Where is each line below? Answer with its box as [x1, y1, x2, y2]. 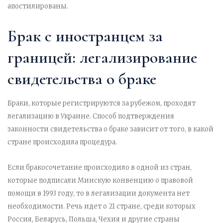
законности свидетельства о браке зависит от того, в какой [7, 125, 214, 134]
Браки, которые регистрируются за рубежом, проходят [7, 99, 196, 108]
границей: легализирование [7, 48, 197, 68]
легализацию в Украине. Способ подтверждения [7, 112, 174, 121]
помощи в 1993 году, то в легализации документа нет [7, 189, 190, 198]
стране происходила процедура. [7, 138, 117, 147]
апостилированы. [7, 2, 70, 11]
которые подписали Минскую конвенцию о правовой [7, 176, 193, 185]
